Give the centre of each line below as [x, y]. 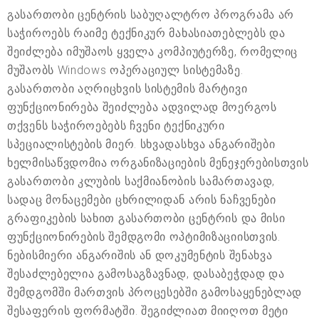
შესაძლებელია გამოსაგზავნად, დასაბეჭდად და [146, 273]
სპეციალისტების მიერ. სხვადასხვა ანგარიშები [141, 144]
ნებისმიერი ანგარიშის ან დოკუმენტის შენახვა [140, 255]
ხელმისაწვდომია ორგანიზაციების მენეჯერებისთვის [158, 162]
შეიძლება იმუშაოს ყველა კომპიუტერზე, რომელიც [153, 51]
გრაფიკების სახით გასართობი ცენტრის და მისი [146, 218]
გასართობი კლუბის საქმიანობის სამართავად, [141, 181]
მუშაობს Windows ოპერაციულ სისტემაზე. [125, 70]
